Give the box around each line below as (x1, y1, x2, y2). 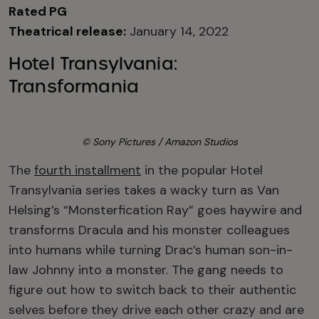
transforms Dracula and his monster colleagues (9, 221, 290, 239)
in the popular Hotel (141, 162, 263, 179)
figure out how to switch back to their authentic (9, 281, 296, 298)
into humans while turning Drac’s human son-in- (9, 241, 293, 258)
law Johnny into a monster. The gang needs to (9, 261, 283, 278)
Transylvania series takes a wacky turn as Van (9, 182, 279, 199)
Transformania (9, 75, 139, 98)
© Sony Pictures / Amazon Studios (81, 135, 238, 148)
